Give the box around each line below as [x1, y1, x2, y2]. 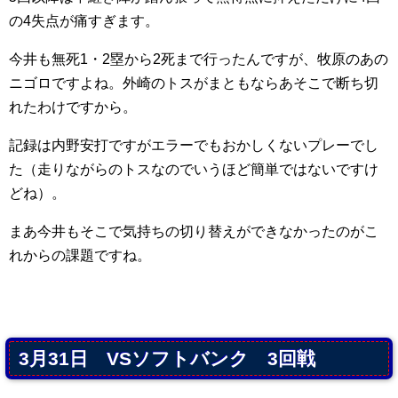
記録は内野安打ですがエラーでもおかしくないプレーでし [9, 138, 378, 154]
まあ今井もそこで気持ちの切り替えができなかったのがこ [9, 224, 378, 240]
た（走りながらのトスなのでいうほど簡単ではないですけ [9, 162, 378, 178]
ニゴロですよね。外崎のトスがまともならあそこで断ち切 [9, 76, 378, 92]
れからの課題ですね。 [9, 248, 151, 264]
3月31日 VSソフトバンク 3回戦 [19, 348, 315, 370]
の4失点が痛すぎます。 [9, 13, 159, 29]
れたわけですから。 [9, 99, 137, 115]
